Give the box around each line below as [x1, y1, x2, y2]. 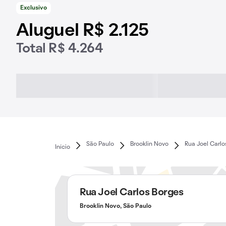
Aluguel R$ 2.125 [16, 23, 149, 39]
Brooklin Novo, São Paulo [79, 204, 151, 209]
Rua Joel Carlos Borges [79, 188, 184, 197]
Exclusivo [20, 6, 47, 11]
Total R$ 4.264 [16, 43, 103, 55]
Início [54, 144, 70, 150]
